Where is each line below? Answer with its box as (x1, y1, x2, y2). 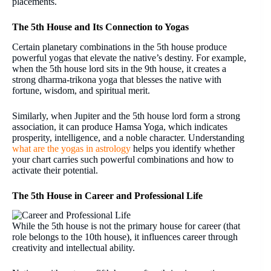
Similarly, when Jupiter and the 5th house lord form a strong (12, 110, 240, 121)
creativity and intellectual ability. (12, 243, 135, 253)
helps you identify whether (131, 143, 235, 154)
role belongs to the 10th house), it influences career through (12, 232, 238, 243)
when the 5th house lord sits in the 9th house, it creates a (12, 63, 226, 74)
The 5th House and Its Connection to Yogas (12, 21, 189, 32)
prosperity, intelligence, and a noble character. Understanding (12, 132, 244, 143)
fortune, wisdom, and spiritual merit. (12, 85, 150, 96)
